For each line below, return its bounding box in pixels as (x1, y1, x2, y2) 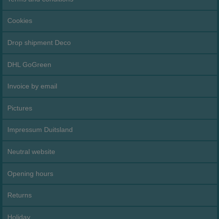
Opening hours (7, 169, 54, 177)
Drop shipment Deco (7, 39, 71, 46)
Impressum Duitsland (7, 126, 73, 134)
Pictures (7, 104, 33, 112)
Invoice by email (7, 82, 58, 90)
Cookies (7, 17, 33, 25)
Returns (7, 191, 32, 199)
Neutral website (7, 147, 56, 155)
